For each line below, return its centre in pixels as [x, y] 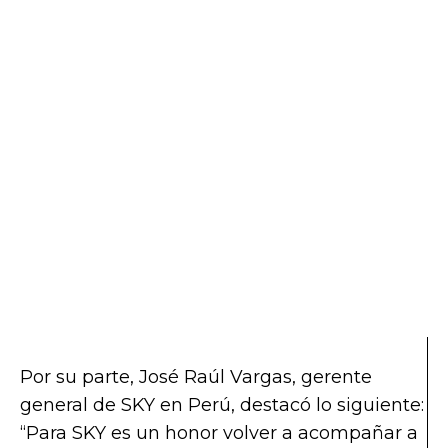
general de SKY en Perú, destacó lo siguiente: [222, 404]
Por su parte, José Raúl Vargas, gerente [196, 376]
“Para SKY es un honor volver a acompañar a [219, 432]
